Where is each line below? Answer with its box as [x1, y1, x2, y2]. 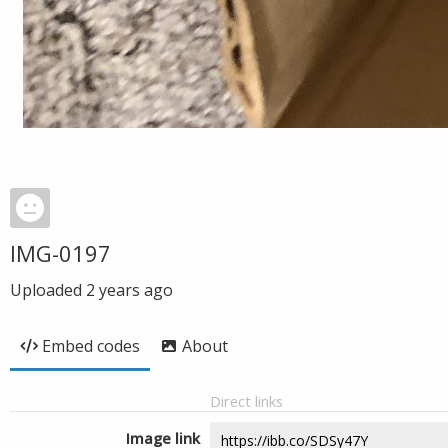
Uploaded [10, 279, 86, 301]
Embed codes [42, 335, 140, 357]
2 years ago [86, 279, 173, 301]
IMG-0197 [10, 238, 111, 268]
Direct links [210, 391, 283, 411]
